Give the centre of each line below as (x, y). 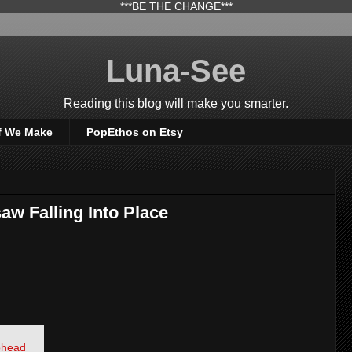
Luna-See (176, 71)
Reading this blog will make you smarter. (176, 103)
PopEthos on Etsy (135, 132)
